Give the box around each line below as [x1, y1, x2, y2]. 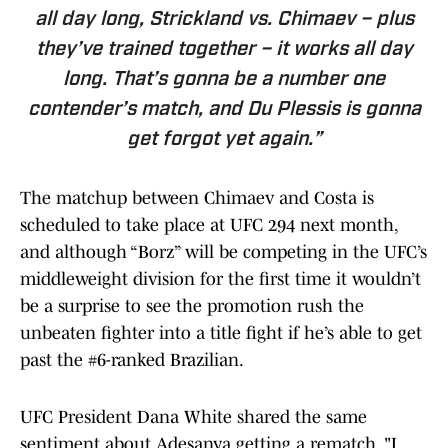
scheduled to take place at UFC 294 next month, [20, 215, 397, 236]
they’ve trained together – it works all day [35, 40, 413, 61]
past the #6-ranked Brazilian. [20, 350, 244, 371]
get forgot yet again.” [126, 130, 322, 151]
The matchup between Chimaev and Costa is [20, 188, 374, 209]
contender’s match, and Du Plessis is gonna [27, 100, 421, 121]
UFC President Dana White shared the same [20, 407, 367, 428]
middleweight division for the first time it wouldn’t [20, 269, 421, 290]
